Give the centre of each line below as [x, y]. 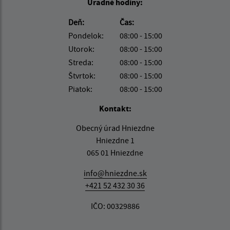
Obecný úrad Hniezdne [115, 128]
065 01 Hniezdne [115, 152]
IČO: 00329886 [115, 206]
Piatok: [80, 89]
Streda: [81, 62]
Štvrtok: [82, 75]
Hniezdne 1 [115, 140]
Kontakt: [115, 108]
